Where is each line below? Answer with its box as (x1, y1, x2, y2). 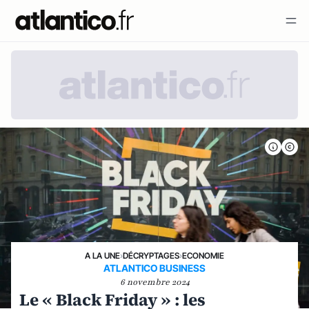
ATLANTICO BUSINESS (103, 262, 206, 274)
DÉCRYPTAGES (123, 250, 179, 261)
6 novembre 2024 (119, 277, 190, 288)
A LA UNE (85, 250, 120, 261)
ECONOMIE (182, 250, 224, 261)
